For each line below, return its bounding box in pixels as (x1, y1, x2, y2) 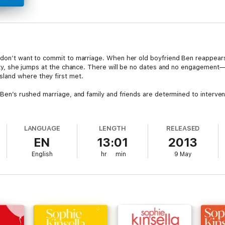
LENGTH (99, 125, 126, 132)
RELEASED (166, 125, 200, 132)
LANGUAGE (24, 125, 61, 132)
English (31, 151, 53, 158)
